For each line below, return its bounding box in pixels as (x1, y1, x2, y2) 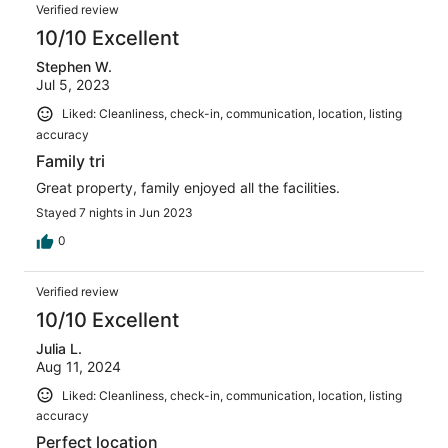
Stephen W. (36, 58, 112, 76)
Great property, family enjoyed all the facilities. (36, 178, 340, 196)
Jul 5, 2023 (36, 76, 110, 94)
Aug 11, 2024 (36, 357, 121, 375)
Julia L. (36, 339, 82, 357)
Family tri (36, 150, 105, 171)
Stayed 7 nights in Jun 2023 (36, 204, 193, 220)
